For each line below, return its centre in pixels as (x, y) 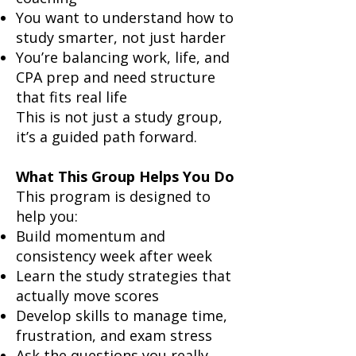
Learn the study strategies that (124, 276)
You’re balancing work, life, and (123, 57)
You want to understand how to (125, 17)
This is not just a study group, (119, 117)
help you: (47, 216)
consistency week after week (114, 256)
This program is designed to (113, 196)
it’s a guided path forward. (106, 137)
